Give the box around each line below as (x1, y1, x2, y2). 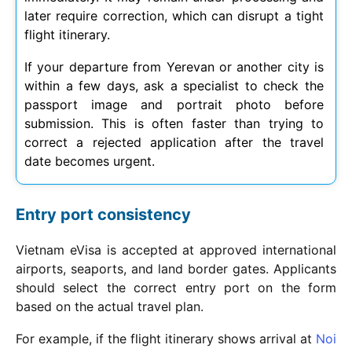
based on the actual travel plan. (16, 298, 203, 314)
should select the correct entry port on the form (16, 279, 336, 295)
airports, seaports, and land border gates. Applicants (16, 260, 336, 277)
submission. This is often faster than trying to (24, 115, 324, 131)
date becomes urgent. (24, 152, 155, 169)
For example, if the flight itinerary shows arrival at (16, 330, 316, 346)
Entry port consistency (16, 204, 191, 224)
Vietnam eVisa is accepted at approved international (16, 241, 336, 258)
